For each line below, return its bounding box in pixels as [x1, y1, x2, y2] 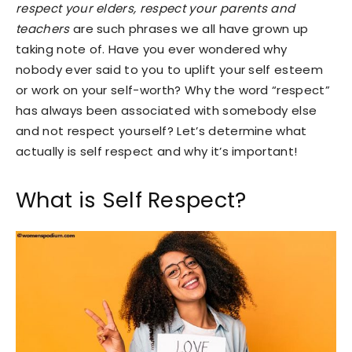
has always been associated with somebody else [16, 101, 317, 119]
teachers [16, 20, 70, 37]
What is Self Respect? [16, 185, 247, 214]
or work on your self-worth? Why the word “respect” [16, 81, 331, 98]
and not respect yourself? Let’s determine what [16, 122, 307, 139]
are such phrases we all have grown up [69, 20, 309, 37]
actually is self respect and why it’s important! [16, 142, 298, 159]
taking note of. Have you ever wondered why [16, 40, 288, 57]
